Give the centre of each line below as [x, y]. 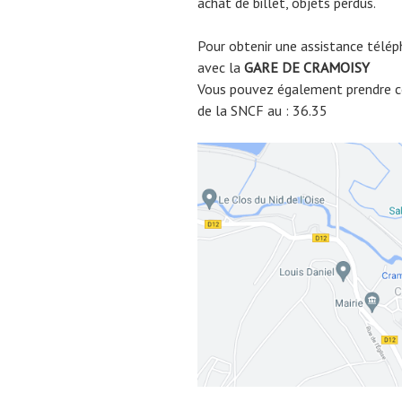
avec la [221, 67]
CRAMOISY [336, 67]
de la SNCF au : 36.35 [262, 110]
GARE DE [274, 67]
